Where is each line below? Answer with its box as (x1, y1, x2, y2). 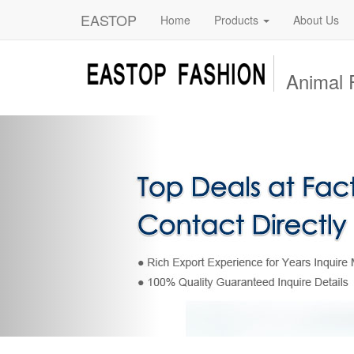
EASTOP (81, 9, 137, 30)
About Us (293, 12, 339, 28)
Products (214, 12, 262, 28)
